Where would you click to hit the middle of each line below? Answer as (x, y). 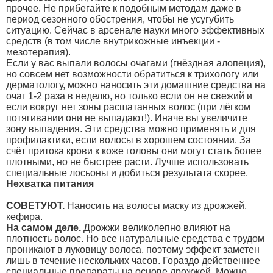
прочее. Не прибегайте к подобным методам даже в (124, 8)
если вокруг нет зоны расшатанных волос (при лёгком (128, 107)
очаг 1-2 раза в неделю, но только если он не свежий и (129, 96)
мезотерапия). (38, 52)
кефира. (24, 216)
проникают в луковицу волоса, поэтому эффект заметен (133, 249)
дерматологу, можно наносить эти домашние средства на (136, 85)
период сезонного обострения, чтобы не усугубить (120, 19)
